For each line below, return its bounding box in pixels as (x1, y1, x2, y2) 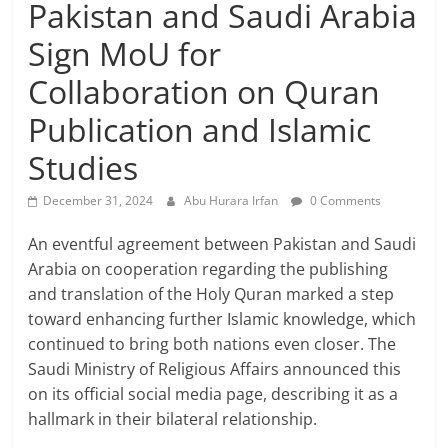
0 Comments (307, 191, 382, 209)
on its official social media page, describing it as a (28, 382, 399, 405)
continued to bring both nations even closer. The (28, 332, 397, 355)
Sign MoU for (28, 31, 222, 75)
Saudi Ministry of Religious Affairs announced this (28, 357, 402, 380)
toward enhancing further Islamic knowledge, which (28, 307, 417, 330)
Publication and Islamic (28, 107, 372, 151)
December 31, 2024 (43, 191, 154, 209)
